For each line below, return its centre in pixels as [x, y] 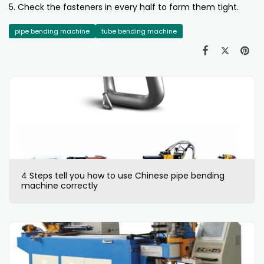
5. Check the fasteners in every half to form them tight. [124, 7]
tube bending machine [139, 32]
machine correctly [60, 186]
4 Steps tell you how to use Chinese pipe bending [123, 176]
